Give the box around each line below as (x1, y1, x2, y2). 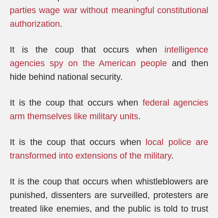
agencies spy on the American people (10, 58, 167, 68)
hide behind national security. (10, 72, 123, 82)
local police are (145, 137, 209, 147)
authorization (10, 19, 60, 29)
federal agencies (142, 98, 208, 108)
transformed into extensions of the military (10, 151, 171, 161)
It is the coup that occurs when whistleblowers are (10, 177, 208, 186)
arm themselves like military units (10, 111, 138, 121)
